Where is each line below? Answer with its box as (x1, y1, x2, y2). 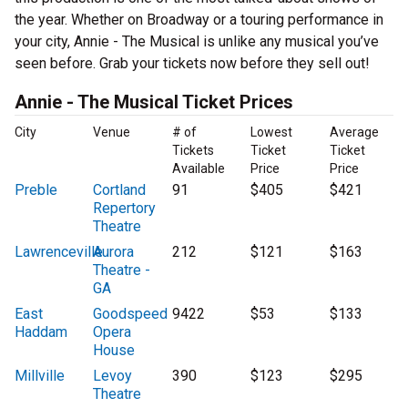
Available (171, 161, 225, 177)
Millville (15, 367, 65, 385)
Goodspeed (93, 305, 168, 323)
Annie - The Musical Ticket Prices (15, 91, 293, 114)
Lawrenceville (15, 243, 103, 261)
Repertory (93, 199, 157, 218)
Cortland (93, 181, 147, 199)
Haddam (15, 323, 67, 342)
